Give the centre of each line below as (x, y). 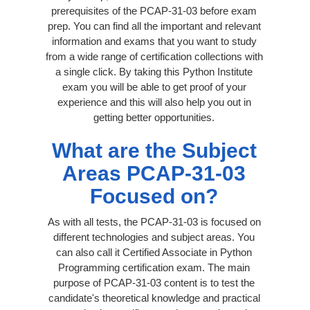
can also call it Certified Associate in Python (154, 252)
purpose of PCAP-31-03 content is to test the (154, 282)
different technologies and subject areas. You (154, 237)
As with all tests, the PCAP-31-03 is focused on (154, 221)
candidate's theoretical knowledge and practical (154, 298)
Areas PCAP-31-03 (154, 173)
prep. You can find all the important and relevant (154, 26)
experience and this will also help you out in (154, 102)
